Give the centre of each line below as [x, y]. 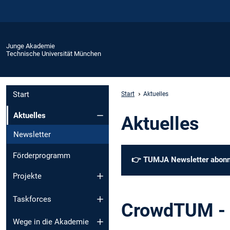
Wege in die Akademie [51, 222]
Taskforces [32, 199]
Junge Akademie [31, 46]
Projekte [27, 176]
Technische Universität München [54, 53]
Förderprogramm [42, 155]
